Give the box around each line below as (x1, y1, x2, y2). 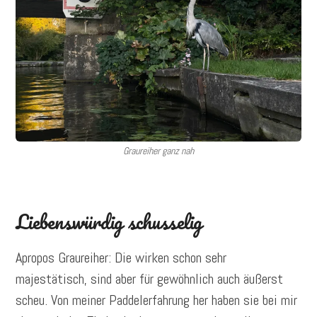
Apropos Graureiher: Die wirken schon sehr (16, 248, 227, 267)
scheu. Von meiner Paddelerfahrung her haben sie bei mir (16, 291, 298, 310)
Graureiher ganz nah (123, 144, 194, 158)
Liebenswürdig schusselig (16, 205, 203, 238)
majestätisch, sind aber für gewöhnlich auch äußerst (16, 270, 284, 289)
